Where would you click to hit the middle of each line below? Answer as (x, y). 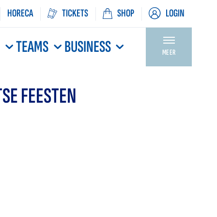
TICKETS (75, 13)
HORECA (20, 13)
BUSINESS (87, 47)
